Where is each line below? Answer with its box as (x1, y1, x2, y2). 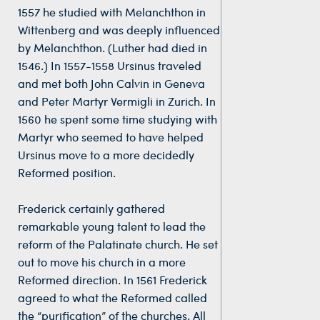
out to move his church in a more (18, 254, 186, 270)
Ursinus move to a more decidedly (18, 146, 194, 162)
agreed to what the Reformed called (18, 290, 207, 306)
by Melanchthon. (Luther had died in (18, 39, 207, 55)
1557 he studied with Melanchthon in (18, 4, 206, 19)
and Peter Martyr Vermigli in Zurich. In (18, 93, 216, 109)
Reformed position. (18, 164, 116, 180)
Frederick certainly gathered (18, 201, 165, 216)
